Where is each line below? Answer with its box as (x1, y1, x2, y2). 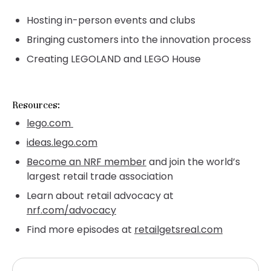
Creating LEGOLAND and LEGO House (27, 52, 203, 66)
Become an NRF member (27, 155, 146, 169)
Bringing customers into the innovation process (27, 33, 253, 47)
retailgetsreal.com (134, 223, 223, 237)
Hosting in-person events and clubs (27, 13, 195, 27)
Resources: (12, 99, 60, 111)
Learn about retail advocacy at (27, 189, 174, 203)
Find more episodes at (27, 223, 134, 237)
